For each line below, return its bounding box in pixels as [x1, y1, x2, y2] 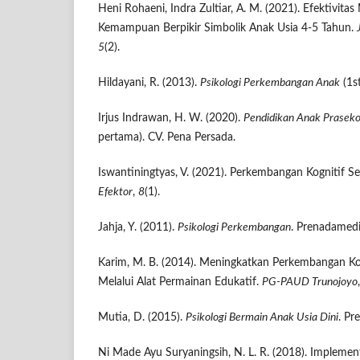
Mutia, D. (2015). [98, 312, 186, 324]
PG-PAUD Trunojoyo [262, 276, 358, 288]
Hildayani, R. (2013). [98, 77, 200, 89]
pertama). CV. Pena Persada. [98, 132, 235, 144]
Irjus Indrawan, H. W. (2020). [98, 112, 243, 125]
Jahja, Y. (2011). [98, 222, 178, 234]
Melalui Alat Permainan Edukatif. [98, 276, 262, 288]
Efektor [98, 186, 133, 198]
